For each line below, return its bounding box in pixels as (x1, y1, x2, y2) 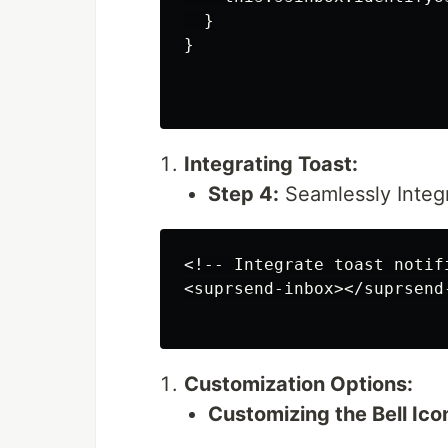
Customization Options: (184, 372, 413, 397)
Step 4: (208, 182, 279, 207)
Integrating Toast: (184, 152, 358, 177)
